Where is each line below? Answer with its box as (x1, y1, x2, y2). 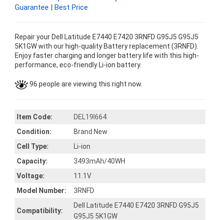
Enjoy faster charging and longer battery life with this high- (15, 52, 199, 59)
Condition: (17, 128, 52, 136)
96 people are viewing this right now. (28, 80, 142, 88)
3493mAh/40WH (74, 157, 125, 165)
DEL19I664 (74, 113, 107, 121)
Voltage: (17, 172, 45, 180)
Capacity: (17, 157, 48, 165)
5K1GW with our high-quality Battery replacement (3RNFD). (15, 42, 198, 50)
